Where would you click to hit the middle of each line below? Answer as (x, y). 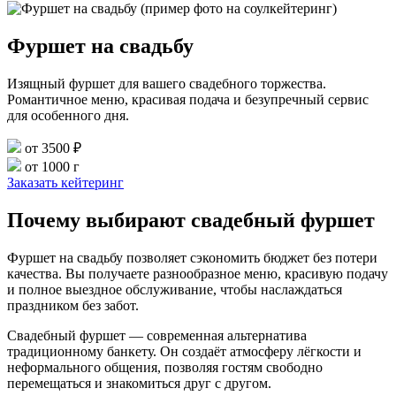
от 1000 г (50, 166)
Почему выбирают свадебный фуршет (191, 220)
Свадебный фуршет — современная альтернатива (157, 335)
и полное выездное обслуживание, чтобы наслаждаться (175, 289)
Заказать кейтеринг (65, 182)
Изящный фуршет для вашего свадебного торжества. (167, 83)
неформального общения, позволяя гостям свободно (165, 367)
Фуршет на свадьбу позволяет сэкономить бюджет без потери (192, 257)
